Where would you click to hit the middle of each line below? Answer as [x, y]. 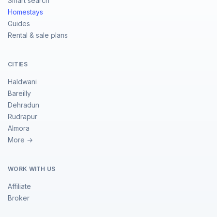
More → [20, 140]
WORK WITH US [32, 169]
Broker [19, 198]
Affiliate [19, 186]
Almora [19, 128]
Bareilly [19, 93]
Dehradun [23, 105]
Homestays [25, 12]
